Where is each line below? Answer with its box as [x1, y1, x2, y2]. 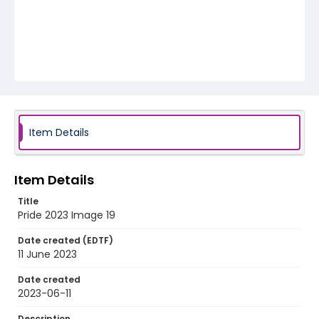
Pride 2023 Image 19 [18, 208, 115, 222]
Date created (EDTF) [18, 234, 113, 246]
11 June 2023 [18, 247, 77, 261]
